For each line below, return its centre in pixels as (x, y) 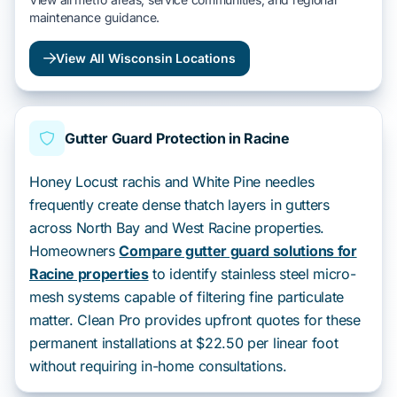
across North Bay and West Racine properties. (177, 228)
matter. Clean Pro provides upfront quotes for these (195, 320)
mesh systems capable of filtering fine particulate (187, 297)
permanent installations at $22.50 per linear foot (184, 343)
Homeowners (74, 251)
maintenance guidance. (95, 17)
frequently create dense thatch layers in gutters (179, 205)
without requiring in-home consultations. (158, 366)
